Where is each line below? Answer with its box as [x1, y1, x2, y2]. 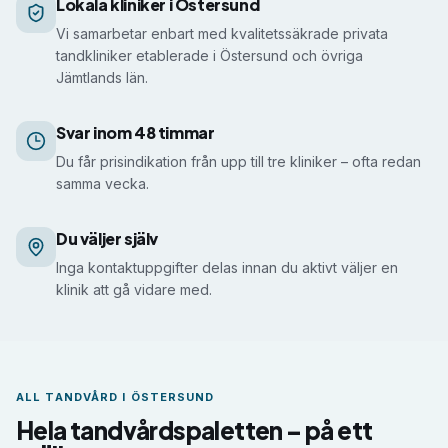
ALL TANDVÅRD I [16, 390, 131, 404]
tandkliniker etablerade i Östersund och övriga [56, 47, 363, 64]
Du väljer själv [56, 228, 158, 249]
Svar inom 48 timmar [56, 122, 215, 143]
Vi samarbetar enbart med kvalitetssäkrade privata [56, 25, 388, 42]
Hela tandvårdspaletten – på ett [16, 415, 373, 445]
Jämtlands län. [56, 69, 148, 86]
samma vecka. [56, 175, 149, 192]
